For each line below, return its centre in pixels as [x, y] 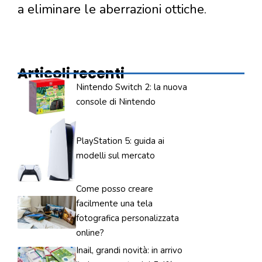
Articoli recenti [71, 73]
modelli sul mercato [116, 155]
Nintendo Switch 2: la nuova [132, 87]
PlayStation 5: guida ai [120, 141]
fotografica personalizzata [127, 218]
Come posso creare [115, 189]
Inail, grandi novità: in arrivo [129, 250]
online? [90, 232]
